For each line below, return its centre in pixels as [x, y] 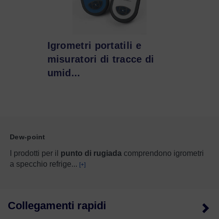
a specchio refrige [41, 164]
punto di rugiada [91, 153]
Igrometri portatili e [94, 45]
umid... [64, 73]
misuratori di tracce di [101, 59]
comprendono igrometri [163, 153]
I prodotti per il [35, 153]
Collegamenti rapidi [57, 205]
